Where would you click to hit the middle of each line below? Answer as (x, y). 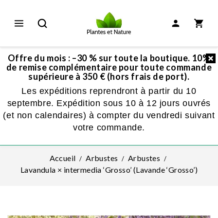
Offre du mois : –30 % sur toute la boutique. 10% (109, 58)
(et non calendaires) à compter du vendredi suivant (109, 115)
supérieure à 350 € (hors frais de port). (109, 76)
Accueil (63, 158)
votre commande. (109, 127)
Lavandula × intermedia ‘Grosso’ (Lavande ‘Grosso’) (109, 170)
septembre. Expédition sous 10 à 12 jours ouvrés (109, 103)
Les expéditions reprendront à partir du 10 (109, 91)
